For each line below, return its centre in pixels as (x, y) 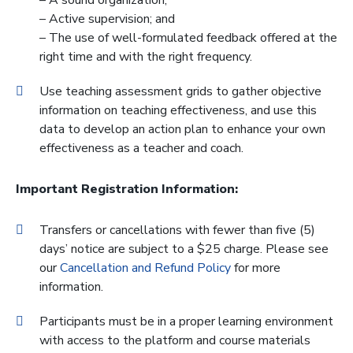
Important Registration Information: (127, 189)
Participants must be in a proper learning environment (186, 321)
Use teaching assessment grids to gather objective (180, 91)
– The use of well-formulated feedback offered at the (188, 38)
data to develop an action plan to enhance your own (182, 129)
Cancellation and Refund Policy (145, 268)
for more (256, 268)
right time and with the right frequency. (146, 57)
